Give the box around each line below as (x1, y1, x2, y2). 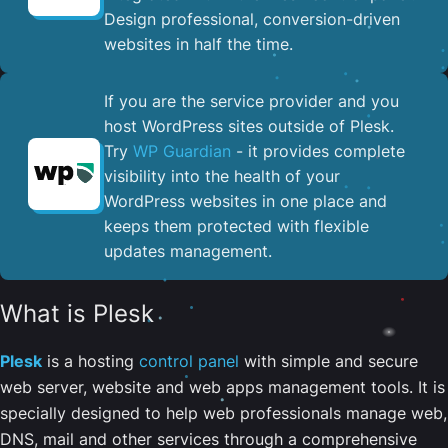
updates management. (104, 240, 272, 261)
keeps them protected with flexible (104, 215, 369, 236)
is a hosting (42, 350, 139, 371)
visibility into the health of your (104, 165, 340, 186)
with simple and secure (239, 350, 418, 371)
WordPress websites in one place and (104, 190, 387, 211)
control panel (139, 350, 239, 371)
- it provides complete (231, 140, 405, 161)
